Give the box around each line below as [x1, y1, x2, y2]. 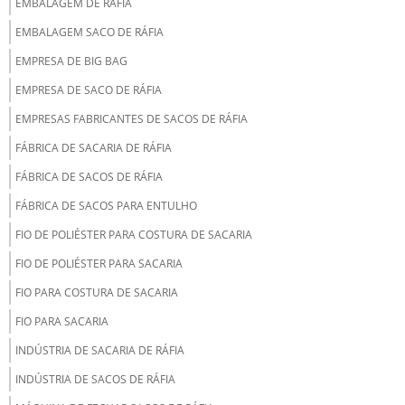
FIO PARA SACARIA [15, 313, 108, 329]
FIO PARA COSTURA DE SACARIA [15, 284, 178, 300]
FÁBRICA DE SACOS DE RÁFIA [15, 168, 163, 184]
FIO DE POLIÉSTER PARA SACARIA [15, 255, 183, 271]
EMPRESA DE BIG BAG [15, 52, 127, 69]
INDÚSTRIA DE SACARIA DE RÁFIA [15, 342, 184, 358]
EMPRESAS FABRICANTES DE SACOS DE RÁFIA [15, 110, 248, 127]
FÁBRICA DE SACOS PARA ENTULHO [15, 197, 197, 213]
